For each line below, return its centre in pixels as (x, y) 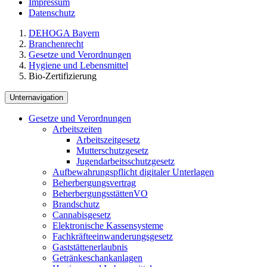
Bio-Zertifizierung (63, 76)
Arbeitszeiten (77, 129)
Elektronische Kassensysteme (108, 225)
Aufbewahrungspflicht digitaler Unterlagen (133, 172)
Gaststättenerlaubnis (90, 247)
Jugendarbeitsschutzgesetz (125, 161)
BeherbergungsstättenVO (100, 193)
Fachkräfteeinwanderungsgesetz (113, 236)
